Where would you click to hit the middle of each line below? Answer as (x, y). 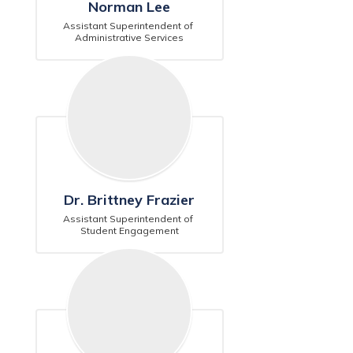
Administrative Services (130, 37)
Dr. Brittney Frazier (130, 200)
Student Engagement (129, 230)
